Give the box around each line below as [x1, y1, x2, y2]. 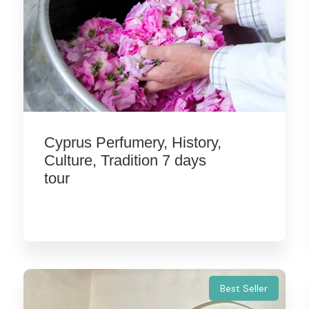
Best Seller [219, 281, 268, 295]
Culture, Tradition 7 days [43, 151, 206, 169]
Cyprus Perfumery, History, [43, 133, 221, 151]
